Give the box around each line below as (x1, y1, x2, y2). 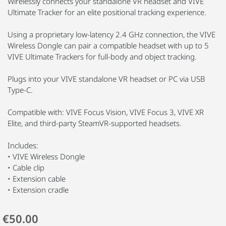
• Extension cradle (8, 184, 69, 195)
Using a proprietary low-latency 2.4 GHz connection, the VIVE (8, 29, 215, 39)
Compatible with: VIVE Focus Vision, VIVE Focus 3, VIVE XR (8, 106, 204, 117)
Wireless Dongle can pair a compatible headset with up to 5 (8, 40, 209, 50)
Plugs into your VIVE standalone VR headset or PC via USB (8, 73, 205, 84)
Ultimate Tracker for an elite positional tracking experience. (8, 7, 206, 17)
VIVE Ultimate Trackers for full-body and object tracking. (8, 51, 197, 62)
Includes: (8, 140, 38, 150)
